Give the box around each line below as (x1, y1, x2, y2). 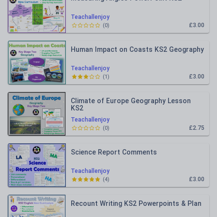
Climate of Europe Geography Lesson (71, 97, 191, 105)
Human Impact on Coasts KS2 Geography (71, 46, 204, 53)
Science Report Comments (71, 148, 157, 156)
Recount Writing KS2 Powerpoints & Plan (71, 200, 201, 207)
